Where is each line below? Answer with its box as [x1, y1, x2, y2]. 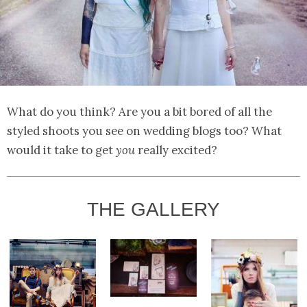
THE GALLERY [87, 199, 220, 221]
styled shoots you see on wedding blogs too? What [7, 123, 282, 139]
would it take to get [7, 143, 116, 158]
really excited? [135, 143, 217, 158]
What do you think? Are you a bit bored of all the [7, 104, 272, 120]
